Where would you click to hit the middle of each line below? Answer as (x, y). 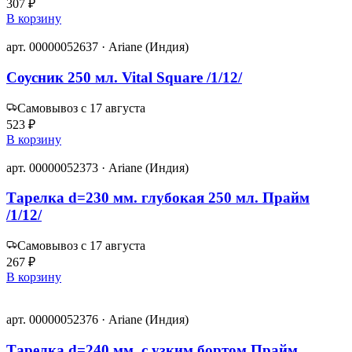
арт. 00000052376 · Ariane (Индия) (97, 319)
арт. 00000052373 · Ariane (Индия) (97, 167)
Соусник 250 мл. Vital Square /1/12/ (124, 77)
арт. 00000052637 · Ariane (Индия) (97, 47)
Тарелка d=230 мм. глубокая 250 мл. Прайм (158, 198)
